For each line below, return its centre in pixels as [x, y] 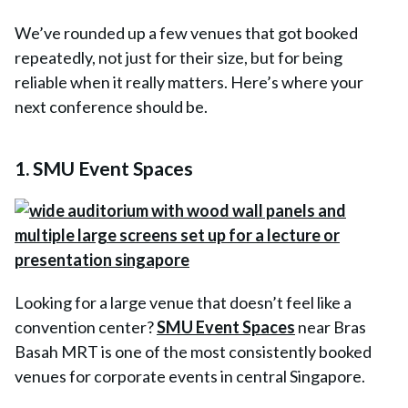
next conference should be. [111, 107]
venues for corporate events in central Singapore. [190, 376]
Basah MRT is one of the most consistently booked [193, 352]
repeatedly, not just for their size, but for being [178, 57]
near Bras [331, 327]
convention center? [86, 327]
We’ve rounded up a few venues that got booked [186, 33]
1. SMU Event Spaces [104, 168]
